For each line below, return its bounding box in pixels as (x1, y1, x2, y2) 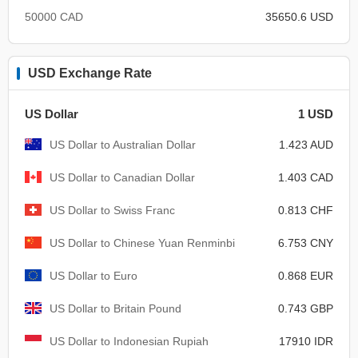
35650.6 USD (265, 10, 333, 23)
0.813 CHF (278, 203, 333, 217)
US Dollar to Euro (50, 268, 137, 282)
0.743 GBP (278, 301, 333, 315)
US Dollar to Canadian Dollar (50, 170, 195, 184)
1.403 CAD (278, 170, 333, 184)
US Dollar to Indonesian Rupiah (50, 334, 209, 348)
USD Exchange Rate (28, 66, 152, 80)
